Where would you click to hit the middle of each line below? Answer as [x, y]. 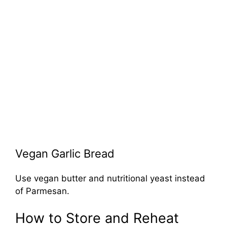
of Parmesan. [42, 191]
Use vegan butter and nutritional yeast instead [110, 178]
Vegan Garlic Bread [65, 153]
